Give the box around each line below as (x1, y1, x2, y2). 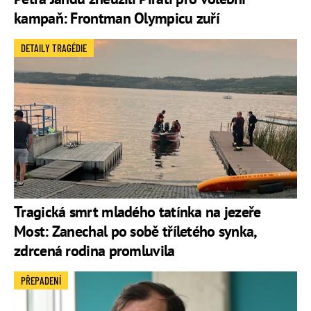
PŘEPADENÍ (21, 274, 61, 287)
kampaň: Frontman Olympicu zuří (14, 8, 219, 28)
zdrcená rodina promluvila (14, 240, 175, 260)
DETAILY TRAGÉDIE (21, 42, 87, 55)
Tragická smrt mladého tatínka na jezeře (14, 201, 261, 221)
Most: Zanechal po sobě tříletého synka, (14, 221, 256, 241)
